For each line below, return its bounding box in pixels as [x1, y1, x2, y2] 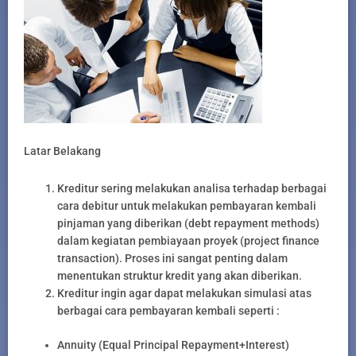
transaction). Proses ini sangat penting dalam [57, 251, 288, 265]
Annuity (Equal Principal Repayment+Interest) [57, 338, 289, 351]
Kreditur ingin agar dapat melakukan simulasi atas [57, 286, 311, 300]
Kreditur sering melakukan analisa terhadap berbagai [57, 181, 327, 195]
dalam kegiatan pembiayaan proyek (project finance [57, 234, 319, 247]
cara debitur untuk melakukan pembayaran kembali [57, 199, 316, 212]
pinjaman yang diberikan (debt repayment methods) [57, 216, 319, 230]
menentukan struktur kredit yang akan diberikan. [57, 269, 302, 282]
